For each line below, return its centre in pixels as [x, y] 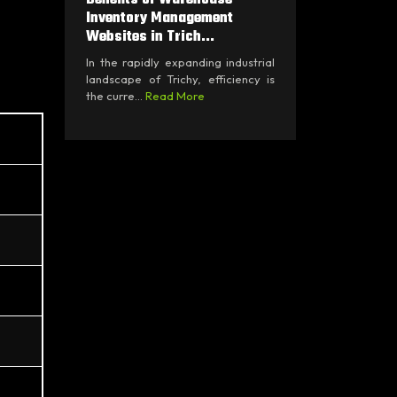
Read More [175, 95]
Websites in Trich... [150, 37]
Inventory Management [160, 18]
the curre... [116, 95]
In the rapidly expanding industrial [180, 62]
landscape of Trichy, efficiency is [180, 78]
